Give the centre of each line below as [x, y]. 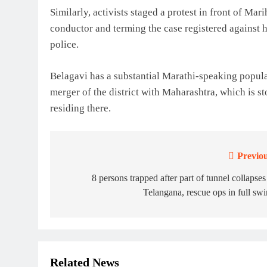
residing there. [80, 108]
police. [64, 45]
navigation [94, 181]
